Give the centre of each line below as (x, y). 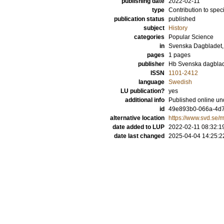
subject (154, 28)
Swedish (180, 82)
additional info (145, 100)
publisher (151, 64)
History (178, 28)
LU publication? (142, 91)
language (151, 82)
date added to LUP (138, 127)
